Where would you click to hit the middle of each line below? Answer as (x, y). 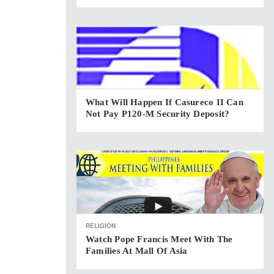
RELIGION (101, 226)
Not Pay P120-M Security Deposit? (158, 114)
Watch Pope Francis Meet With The (159, 239)
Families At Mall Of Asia (137, 251)
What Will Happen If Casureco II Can (165, 102)
